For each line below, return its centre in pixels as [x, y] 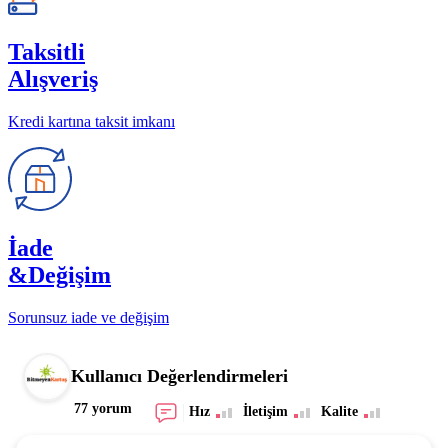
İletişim [265, 411]
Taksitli [46, 51]
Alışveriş [53, 78]
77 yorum [103, 408]
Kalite [339, 411]
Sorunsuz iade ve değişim [88, 317]
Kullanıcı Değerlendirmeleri [179, 376]
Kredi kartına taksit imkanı [91, 121]
